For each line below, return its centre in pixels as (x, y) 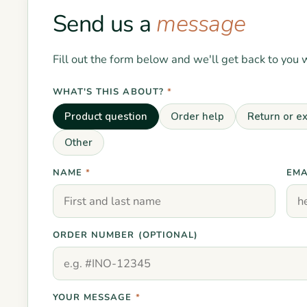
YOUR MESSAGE (94, 297)
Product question (106, 116)
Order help (197, 116)
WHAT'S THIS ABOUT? (110, 92)
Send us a (105, 24)
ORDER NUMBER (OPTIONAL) (125, 235)
